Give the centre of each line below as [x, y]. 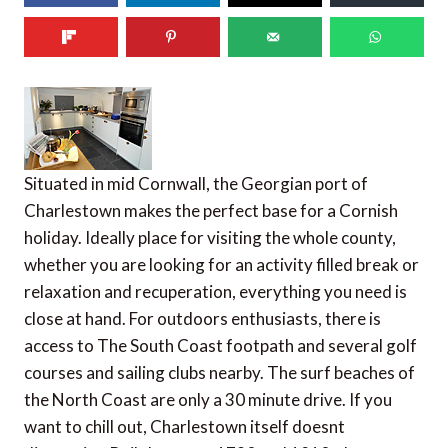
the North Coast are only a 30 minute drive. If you [208, 400]
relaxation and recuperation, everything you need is [215, 292]
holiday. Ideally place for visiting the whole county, [210, 238]
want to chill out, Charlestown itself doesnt [184, 427]
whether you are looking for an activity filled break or [221, 265]
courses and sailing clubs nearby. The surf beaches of [219, 373]
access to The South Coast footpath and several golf [220, 346]
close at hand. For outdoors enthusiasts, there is [202, 319]
